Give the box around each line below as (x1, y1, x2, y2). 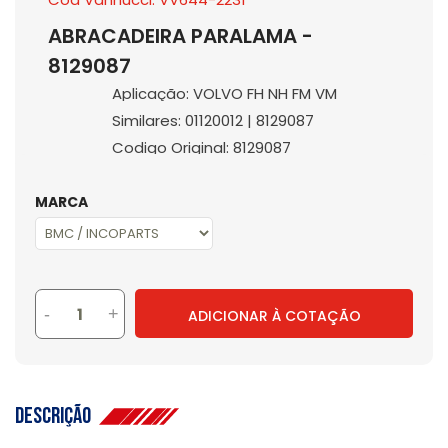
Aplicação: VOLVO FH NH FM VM (111, 83, 337, 104)
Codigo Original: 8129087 (111, 137, 291, 158)
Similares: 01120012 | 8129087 (111, 110, 314, 131)
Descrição (15, 402, 99, 430)
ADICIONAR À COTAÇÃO (187, 305, 361, 326)
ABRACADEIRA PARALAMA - (47, 22, 313, 50)
